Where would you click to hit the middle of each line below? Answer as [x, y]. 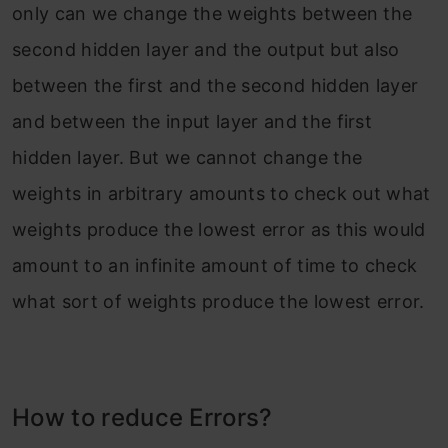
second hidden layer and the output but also [206, 49]
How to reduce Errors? [142, 417]
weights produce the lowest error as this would [219, 229]
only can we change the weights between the [212, 13]
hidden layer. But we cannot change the [187, 157]
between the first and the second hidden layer [215, 85]
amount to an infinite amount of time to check [215, 265]
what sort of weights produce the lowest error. [218, 301]
